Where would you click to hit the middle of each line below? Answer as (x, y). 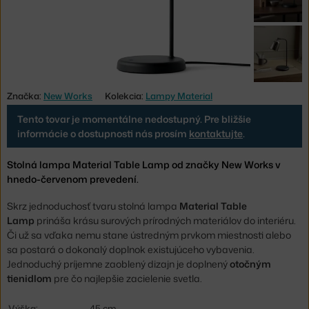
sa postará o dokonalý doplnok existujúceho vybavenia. (131, 250)
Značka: (25, 96)
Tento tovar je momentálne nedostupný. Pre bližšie (134, 119)
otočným (250, 264)
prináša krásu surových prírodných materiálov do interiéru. (166, 221)
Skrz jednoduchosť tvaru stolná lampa (93, 206)
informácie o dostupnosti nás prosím (103, 133)
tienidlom (29, 279)
